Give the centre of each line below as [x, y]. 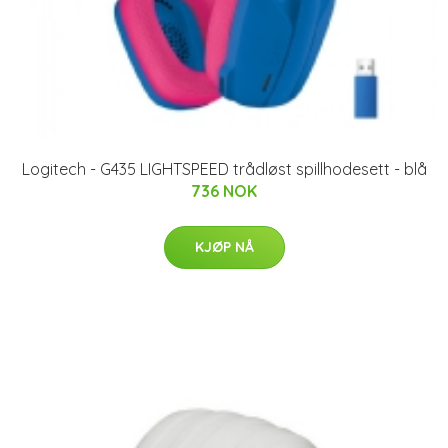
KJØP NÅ [224, 246]
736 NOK [224, 190]
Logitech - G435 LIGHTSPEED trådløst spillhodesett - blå [224, 168]
